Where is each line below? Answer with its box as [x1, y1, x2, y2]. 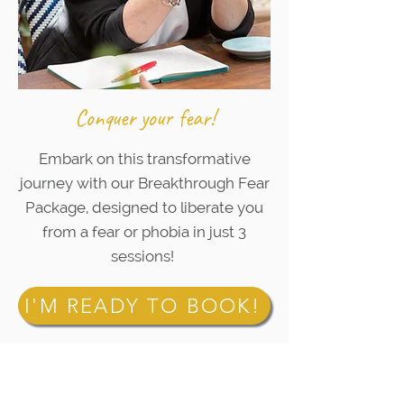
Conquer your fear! [74, 104, 215, 133]
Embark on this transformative [38, 150, 251, 168]
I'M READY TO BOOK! [24, 293, 261, 318]
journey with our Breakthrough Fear [19, 174, 270, 192]
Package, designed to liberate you [25, 198, 263, 216]
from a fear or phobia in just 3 [42, 223, 246, 241]
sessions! [111, 247, 178, 265]
